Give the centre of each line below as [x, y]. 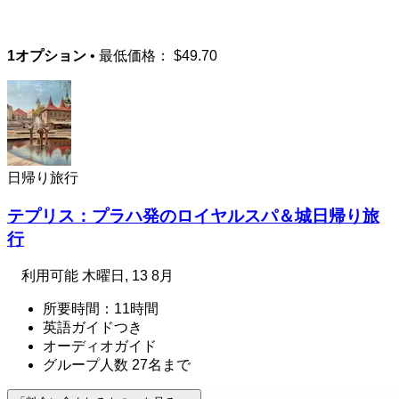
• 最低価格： [130, 56]
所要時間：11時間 [101, 309]
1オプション [47, 56]
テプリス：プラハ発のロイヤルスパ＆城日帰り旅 [193, 216]
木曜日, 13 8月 [128, 276]
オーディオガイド [100, 346]
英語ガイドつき [93, 328]
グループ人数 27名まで [117, 365]
